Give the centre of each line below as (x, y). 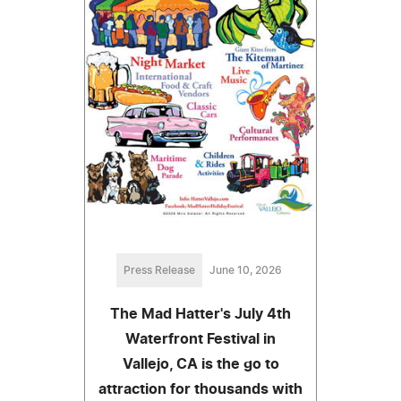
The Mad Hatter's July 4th (200, 314)
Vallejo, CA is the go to (200, 364)
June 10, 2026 (245, 270)
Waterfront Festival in (200, 339)
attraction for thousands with (200, 389)
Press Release (159, 270)
